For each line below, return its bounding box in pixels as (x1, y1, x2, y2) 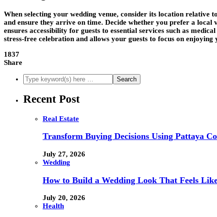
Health (43, 202, 64, 210)
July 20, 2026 (43, 194, 85, 202)
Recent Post (23, 93, 80, 106)
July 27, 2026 (43, 150, 85, 158)
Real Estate (43, 114, 79, 123)
